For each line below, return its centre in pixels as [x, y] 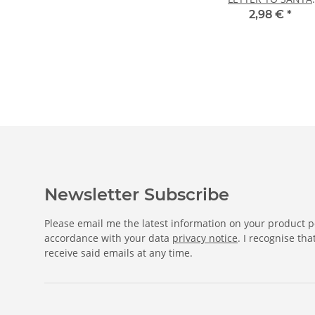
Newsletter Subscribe [137, 195]
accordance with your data [108, 238]
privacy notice [205, 238]
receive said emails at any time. [118, 253]
